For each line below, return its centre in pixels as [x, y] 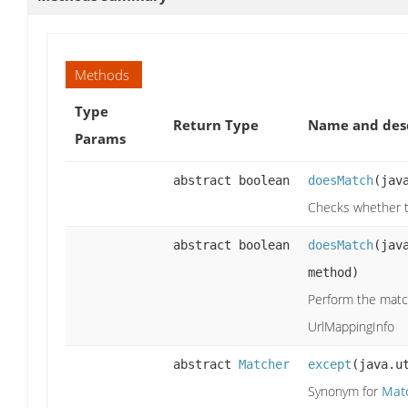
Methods [102, 74]
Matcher [264, 364]
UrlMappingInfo [351, 326]
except [330, 364]
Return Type [216, 124]
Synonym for [345, 391]
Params [100, 138]
